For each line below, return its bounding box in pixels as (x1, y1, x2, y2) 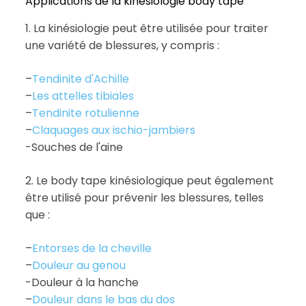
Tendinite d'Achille (31, 71, 129, 87)
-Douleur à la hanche (25, 275, 139, 291)
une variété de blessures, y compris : (25, 38, 219, 54)
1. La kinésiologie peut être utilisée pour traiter (25, 20, 268, 37)
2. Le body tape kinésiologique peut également (25, 173, 274, 189)
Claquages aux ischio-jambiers (31, 122, 195, 139)
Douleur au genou (31, 258, 126, 274)
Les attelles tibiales (31, 88, 134, 105)
